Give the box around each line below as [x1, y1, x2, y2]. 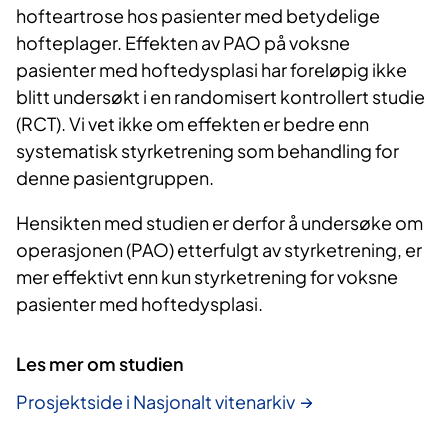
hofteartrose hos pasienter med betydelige [16, 4, 380, 28]
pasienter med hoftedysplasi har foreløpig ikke [16, 58, 407, 82]
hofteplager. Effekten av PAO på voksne [16, 31, 350, 55]
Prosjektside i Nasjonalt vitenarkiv [16, 389, 295, 413]
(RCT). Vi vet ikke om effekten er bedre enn [16, 112, 369, 136]
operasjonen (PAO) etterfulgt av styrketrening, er [16, 238, 422, 262]
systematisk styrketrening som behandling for [16, 139, 399, 163]
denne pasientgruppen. [16, 166, 217, 190]
